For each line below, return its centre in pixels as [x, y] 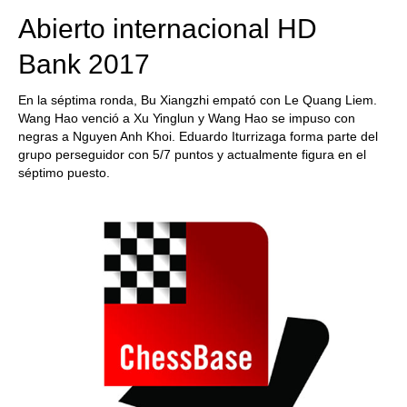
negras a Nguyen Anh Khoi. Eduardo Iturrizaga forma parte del [198, 136]
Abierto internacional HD [168, 29]
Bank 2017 [84, 64]
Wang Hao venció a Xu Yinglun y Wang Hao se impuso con [187, 118]
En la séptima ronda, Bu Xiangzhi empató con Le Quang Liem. [198, 100]
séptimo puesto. [64, 173]
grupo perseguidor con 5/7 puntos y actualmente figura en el [192, 154]
